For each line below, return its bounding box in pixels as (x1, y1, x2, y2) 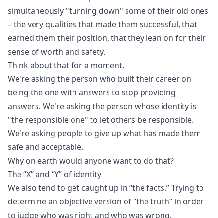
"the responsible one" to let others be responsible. (8, 114, 194, 125)
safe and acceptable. (8, 142, 83, 152)
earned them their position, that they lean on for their (8, 33, 206, 43)
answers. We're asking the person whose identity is (8, 101, 197, 111)
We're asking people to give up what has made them (8, 128, 201, 139)
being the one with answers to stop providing (8, 87, 176, 98)
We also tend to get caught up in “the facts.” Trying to (8, 182, 204, 193)
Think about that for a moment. (8, 60, 124, 71)
